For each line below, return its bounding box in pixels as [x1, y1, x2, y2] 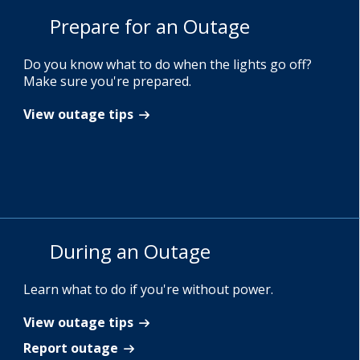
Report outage [23, 339, 118, 357]
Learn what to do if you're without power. [23, 280, 273, 298]
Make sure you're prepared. [23, 72, 191, 90]
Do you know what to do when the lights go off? [23, 55, 312, 73]
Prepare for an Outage [50, 13, 250, 39]
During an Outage [50, 238, 211, 264]
